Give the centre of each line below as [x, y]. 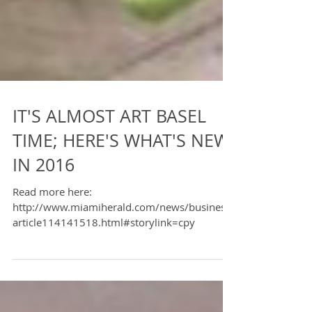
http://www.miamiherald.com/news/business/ [124, 237]
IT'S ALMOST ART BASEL [109, 147]
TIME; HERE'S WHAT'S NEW [121, 171]
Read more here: [52, 222]
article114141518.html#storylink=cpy [104, 253]
